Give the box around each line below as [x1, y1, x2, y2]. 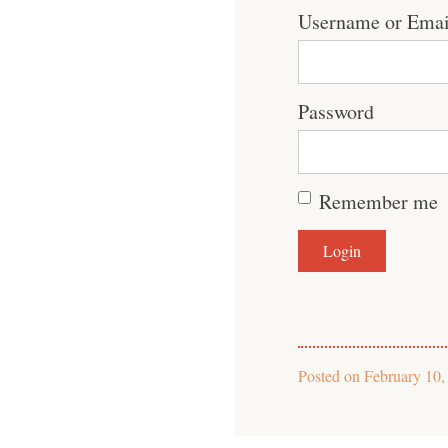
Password [298, 98, 374, 125]
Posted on [298, 365, 364, 386]
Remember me [319, 188, 438, 215]
